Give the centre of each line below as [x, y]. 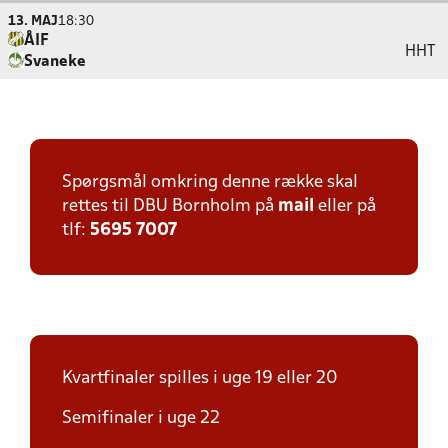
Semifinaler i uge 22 [141, 418]
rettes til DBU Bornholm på [170, 206]
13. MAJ [33, 21]
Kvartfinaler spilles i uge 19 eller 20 [200, 378]
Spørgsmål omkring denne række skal [210, 182]
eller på [345, 206]
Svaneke [55, 62]
